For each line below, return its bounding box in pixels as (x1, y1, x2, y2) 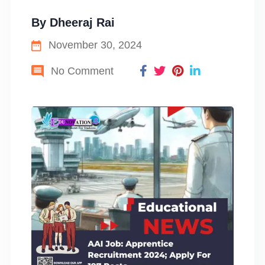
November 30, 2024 (46, 39, 143, 51)
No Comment (47, 64, 114, 77)
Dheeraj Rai (50, 16, 115, 29)
